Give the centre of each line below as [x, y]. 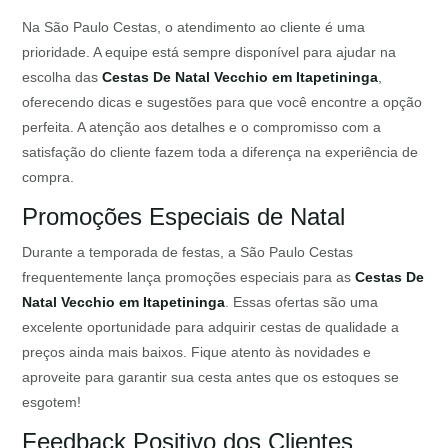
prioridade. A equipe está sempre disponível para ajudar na [209, 52]
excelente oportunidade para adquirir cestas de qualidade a [211, 327]
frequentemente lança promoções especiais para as [189, 277]
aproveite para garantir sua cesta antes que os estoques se [211, 377]
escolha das [62, 77]
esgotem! [52, 402]
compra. [48, 177]
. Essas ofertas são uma [302, 302]
